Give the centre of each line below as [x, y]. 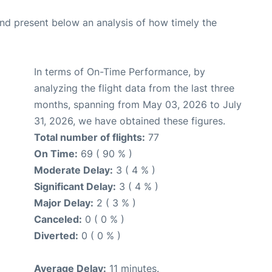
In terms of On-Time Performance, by [120, 72]
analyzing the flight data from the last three [134, 88]
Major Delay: [64, 203]
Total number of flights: [90, 138]
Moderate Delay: [73, 170]
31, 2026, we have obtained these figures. [130, 121]
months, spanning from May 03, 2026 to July [138, 105]
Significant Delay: [75, 187]
